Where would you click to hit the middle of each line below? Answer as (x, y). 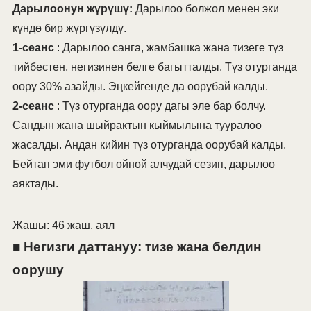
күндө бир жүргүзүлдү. (69, 28)
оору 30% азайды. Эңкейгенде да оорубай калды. (140, 87)
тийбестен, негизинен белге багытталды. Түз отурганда (154, 67)
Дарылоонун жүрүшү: (72, 9)
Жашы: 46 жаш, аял (63, 226)
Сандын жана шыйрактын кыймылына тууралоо (137, 126)
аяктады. (35, 184)
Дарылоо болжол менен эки (205, 9)
